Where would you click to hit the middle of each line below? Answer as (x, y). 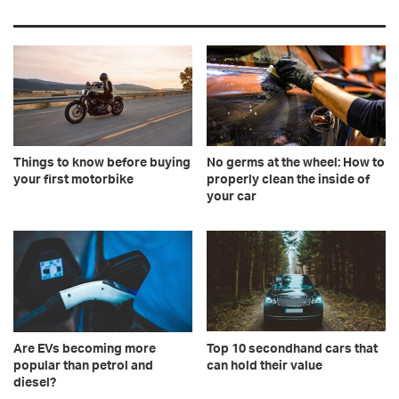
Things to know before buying (102, 163)
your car (232, 197)
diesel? (35, 383)
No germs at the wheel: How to (296, 163)
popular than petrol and (83, 366)
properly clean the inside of (288, 180)
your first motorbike (73, 180)
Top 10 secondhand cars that (292, 349)
